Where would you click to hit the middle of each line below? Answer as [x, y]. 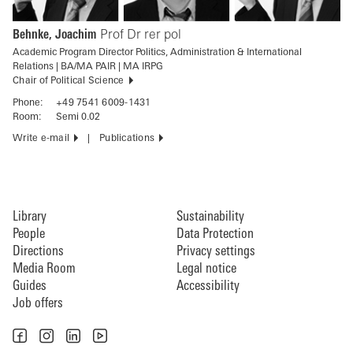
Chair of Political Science [69, 81]
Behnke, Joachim [54, 35]
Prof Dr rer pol [141, 35]
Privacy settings [216, 251]
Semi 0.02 [78, 117]
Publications [127, 138]
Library [30, 217]
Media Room [44, 269]
